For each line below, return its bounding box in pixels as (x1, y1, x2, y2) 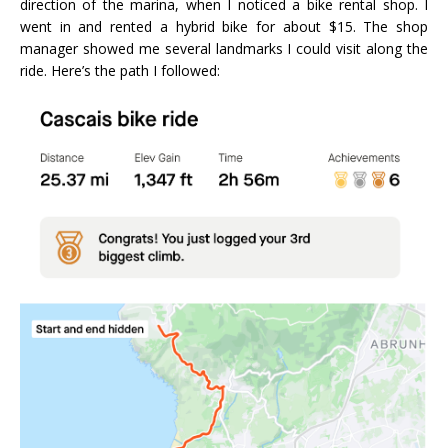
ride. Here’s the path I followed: (20, 61, 220, 81)
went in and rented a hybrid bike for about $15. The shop (20, 17, 428, 37)
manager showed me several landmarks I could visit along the (20, 39, 428, 59)
